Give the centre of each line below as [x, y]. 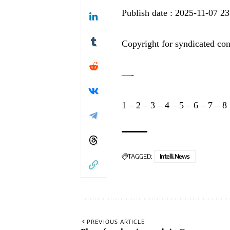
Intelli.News [175, 157]
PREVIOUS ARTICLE [116, 222]
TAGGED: [140, 157]
